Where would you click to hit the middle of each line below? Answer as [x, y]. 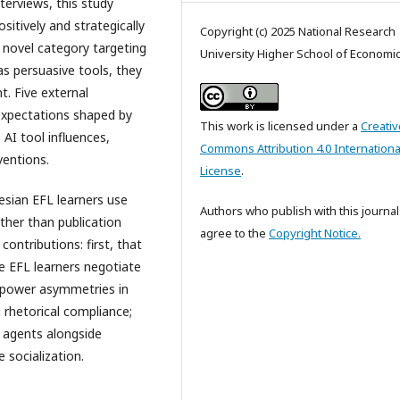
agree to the [234, 233]
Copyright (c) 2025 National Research [298, 31]
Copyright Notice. [315, 233]
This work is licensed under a [280, 125]
